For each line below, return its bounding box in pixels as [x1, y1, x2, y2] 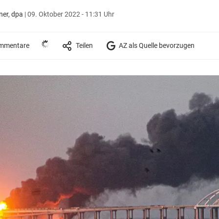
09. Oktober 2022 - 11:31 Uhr [27, 10, 114, 18]
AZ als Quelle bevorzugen [117, 41, 195, 49]
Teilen [75, 41, 93, 49]
